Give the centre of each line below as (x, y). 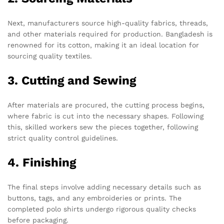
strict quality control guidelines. (63, 138)
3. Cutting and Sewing (72, 81)
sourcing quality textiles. (50, 56)
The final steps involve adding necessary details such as (104, 187)
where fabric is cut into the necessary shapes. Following (105, 116)
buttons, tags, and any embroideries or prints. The (94, 198)
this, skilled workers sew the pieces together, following (103, 127)
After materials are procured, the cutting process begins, (106, 105)
